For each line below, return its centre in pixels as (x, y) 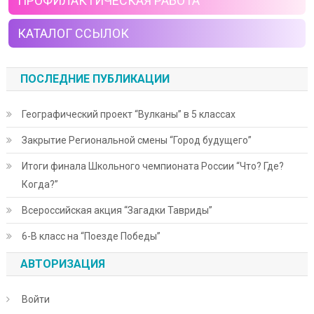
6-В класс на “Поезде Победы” (91, 237)
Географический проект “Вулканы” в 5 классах (128, 115)
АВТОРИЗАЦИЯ (62, 264)
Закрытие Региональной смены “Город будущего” (136, 141)
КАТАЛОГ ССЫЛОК (70, 34)
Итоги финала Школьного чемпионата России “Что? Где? (152, 166)
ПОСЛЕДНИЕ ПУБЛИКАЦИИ (95, 79)
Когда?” (40, 185)
